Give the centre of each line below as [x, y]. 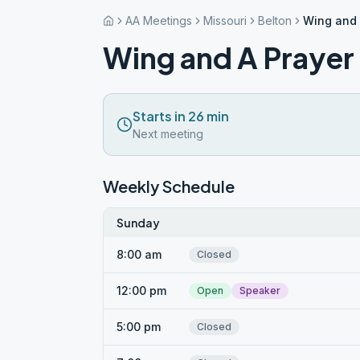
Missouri [225, 20]
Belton [275, 20]
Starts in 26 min [181, 116]
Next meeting [168, 134]
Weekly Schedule [169, 186]
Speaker [260, 290]
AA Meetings [159, 20]
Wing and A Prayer [229, 57]
